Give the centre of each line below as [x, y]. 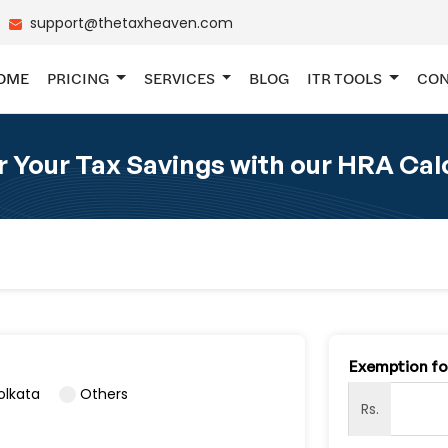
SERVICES [180, 78]
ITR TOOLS [346, 78]
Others [104, 393]
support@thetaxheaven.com [131, 22]
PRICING [79, 78]
